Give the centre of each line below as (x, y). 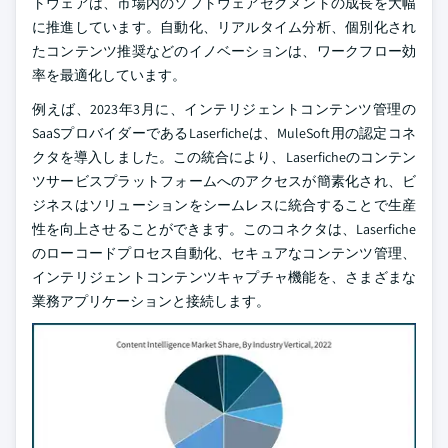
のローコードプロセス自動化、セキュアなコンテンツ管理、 (224, 253)
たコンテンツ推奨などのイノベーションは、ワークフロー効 (224, 51)
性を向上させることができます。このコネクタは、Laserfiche (224, 229)
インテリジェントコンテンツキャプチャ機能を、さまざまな (224, 277)
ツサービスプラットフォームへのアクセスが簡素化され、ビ (224, 181)
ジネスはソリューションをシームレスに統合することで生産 (224, 205)
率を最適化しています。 (109, 75)
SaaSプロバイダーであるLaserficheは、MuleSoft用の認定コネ (224, 133)
